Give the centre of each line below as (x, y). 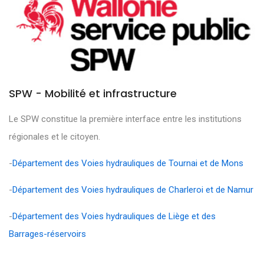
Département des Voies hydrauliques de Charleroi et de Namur (133, 190)
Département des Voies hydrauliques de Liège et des (114, 217)
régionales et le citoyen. (55, 137)
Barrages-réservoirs (47, 234)
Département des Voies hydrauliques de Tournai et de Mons (128, 164)
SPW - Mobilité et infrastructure (93, 94)
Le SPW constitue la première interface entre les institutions (125, 119)
